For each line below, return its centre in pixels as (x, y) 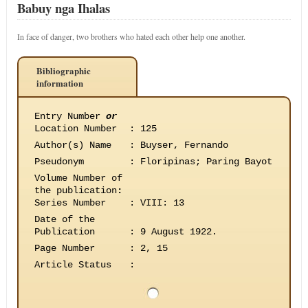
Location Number (75, 129)
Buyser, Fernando (184, 145)
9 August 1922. (178, 232)
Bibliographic (63, 70)
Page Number (64, 248)
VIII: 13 (162, 203)
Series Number (70, 203)
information (59, 83)
